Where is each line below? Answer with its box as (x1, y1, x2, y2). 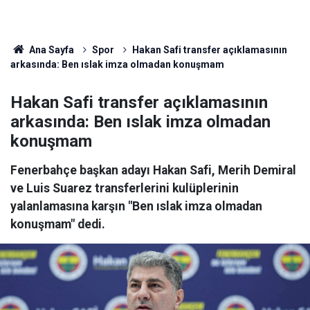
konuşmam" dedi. (10, 217, 105, 231)
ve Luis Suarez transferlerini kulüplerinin (10, 181, 239, 195)
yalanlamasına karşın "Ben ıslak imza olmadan (10, 199, 262, 213)
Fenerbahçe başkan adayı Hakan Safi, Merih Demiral (10, 163, 296, 177)
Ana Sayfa (26, 44, 74, 55)
